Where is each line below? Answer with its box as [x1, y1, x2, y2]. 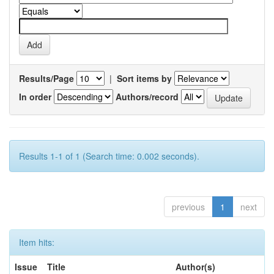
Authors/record [116, 90, 179, 103]
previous [172, 201, 205, 213]
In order [19, 90, 51, 103]
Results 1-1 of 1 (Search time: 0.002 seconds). [19, 150, 199, 162]
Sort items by [117, 72, 172, 84]
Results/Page [19, 72, 74, 84]
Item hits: [19, 236, 54, 248]
